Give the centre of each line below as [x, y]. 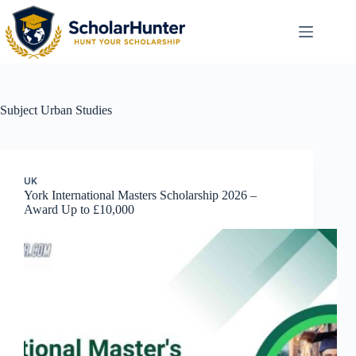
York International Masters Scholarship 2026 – [140, 195]
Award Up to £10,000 [79, 209]
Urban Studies [75, 110]
